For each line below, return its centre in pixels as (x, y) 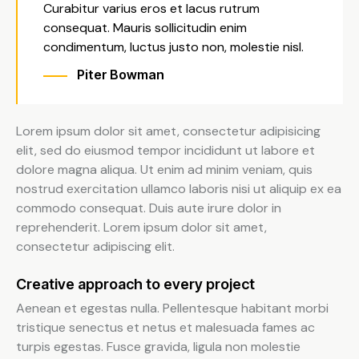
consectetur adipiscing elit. (95, 247)
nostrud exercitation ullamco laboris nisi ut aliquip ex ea (179, 189)
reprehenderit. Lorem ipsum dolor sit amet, (141, 228)
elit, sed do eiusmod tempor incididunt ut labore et (165, 151)
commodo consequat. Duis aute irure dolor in (149, 208)
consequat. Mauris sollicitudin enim (145, 27)
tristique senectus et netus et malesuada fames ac (165, 328)
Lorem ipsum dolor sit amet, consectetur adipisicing (168, 131)
